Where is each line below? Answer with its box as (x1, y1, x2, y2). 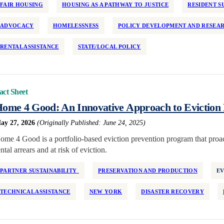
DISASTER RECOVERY (141, 188, 204, 194)
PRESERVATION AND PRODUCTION (97, 167, 197, 173)
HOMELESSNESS (52, 22, 99, 28)
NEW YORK (89, 188, 122, 194)
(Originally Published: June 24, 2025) (37, 119, 145, 126)
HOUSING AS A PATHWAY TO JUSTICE (61, 1, 169, 7)
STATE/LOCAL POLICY (77, 43, 141, 49)
